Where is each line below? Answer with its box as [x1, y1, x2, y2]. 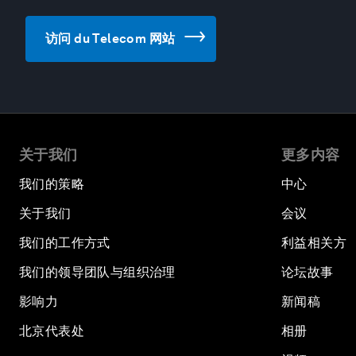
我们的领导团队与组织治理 [19, 265, 176, 280]
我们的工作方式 [19, 235, 110, 250]
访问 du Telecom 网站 [45, 31, 176, 46]
